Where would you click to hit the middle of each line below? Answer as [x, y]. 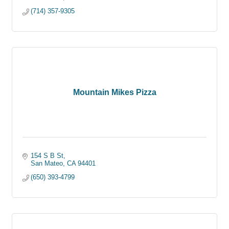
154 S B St [47, 156]
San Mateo [47, 164]
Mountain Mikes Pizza [114, 93]
